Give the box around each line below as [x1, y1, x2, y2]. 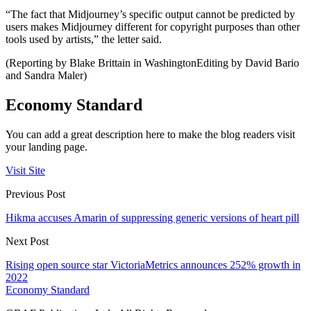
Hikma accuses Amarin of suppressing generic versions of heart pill [6, 211, 299, 224]
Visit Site [6, 164, 45, 176]
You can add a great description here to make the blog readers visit [6, 128, 295, 140]
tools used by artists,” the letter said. [6, 33, 162, 46]
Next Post [6, 235, 49, 247]
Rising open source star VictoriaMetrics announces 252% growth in [6, 258, 301, 271]
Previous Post [6, 187, 65, 200]
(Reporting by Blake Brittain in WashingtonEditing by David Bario [6, 57, 299, 69]
